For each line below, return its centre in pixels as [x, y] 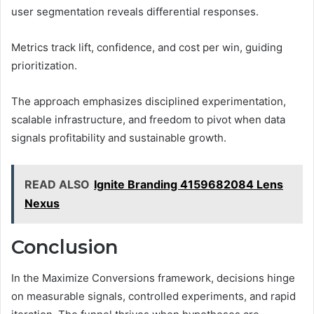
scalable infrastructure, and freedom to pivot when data [148, 119]
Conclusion [64, 247]
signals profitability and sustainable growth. [119, 137]
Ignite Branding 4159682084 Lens [189, 184]
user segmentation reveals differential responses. [135, 11]
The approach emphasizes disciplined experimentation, [149, 101]
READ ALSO [57, 184]
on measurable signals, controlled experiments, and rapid [153, 296]
